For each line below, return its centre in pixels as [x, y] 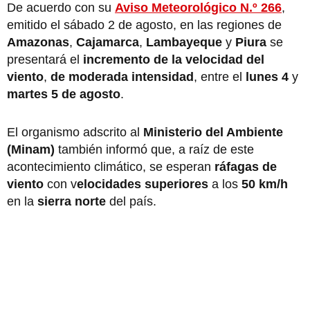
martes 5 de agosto [64, 94]
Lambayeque [186, 42]
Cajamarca [108, 42]
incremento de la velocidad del [174, 59]
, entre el [220, 76]
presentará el [45, 59]
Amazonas [38, 42]
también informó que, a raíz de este [154, 149]
